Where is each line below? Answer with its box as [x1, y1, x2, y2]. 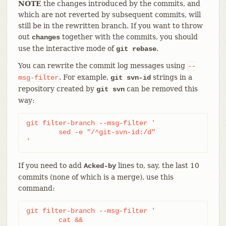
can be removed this [124, 84, 198, 93]
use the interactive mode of [18, 44, 116, 52]
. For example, [59, 73, 110, 81]
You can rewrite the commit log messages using [18, 61, 187, 70]
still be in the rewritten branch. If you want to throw [18, 21, 203, 30]
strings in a [150, 73, 192, 81]
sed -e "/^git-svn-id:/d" [26, 128, 59, 136]
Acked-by [83, 161, 116, 170]
